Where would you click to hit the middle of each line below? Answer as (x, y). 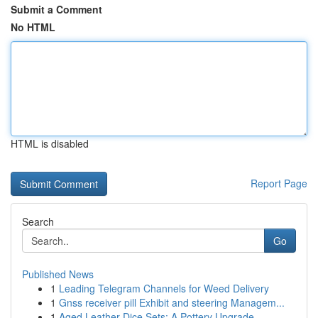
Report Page (279, 183)
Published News (58, 274)
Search (38, 221)
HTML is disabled (50, 143)
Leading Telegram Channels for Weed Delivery (164, 288)
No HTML (33, 27)
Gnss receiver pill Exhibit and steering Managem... (172, 302)
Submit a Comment (56, 9)
